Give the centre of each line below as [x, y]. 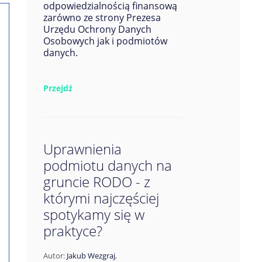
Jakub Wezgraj [91, 256]
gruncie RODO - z [96, 182]
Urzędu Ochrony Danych [97, 29]
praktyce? [73, 231]
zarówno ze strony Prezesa [102, 18]
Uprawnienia [82, 149]
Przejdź [58, 88]
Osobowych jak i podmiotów [105, 41]
